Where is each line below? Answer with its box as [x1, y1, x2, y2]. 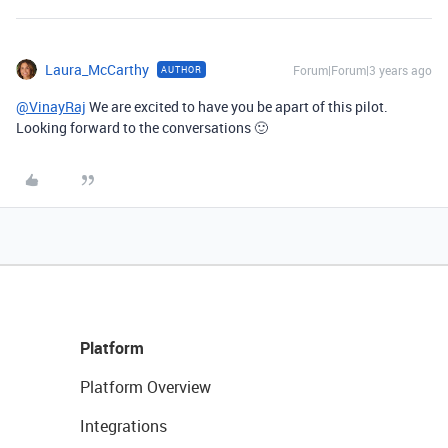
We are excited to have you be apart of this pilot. [86, 97, 388, 116]
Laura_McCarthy [45, 60, 149, 79]
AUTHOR [161, 63, 202, 76]
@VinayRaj [16, 97, 86, 116]
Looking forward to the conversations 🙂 [16, 118, 268, 137]
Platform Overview [80, 376, 211, 398]
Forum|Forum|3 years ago [293, 62, 432, 78]
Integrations [80, 415, 167, 437]
